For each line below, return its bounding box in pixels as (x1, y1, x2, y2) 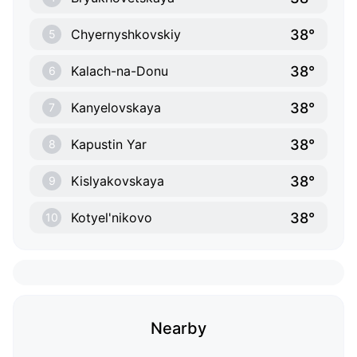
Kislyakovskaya (71, 173, 164, 190)
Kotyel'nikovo (71, 210, 152, 226)
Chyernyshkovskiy (71, 26, 181, 43)
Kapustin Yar (71, 136, 147, 153)
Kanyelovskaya (71, 100, 161, 116)
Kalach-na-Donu (71, 63, 168, 80)
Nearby (151, 319, 206, 339)
